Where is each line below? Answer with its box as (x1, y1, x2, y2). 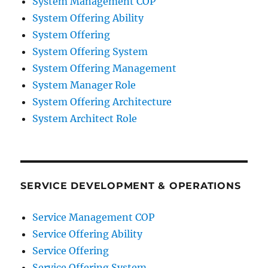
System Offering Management (32, 62, 177, 74)
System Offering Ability (32, 12, 144, 24)
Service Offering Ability (32, 228, 143, 240)
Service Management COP (32, 211, 155, 223)
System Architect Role (32, 112, 138, 124)
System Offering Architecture (32, 96, 172, 108)
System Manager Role (32, 79, 136, 91)
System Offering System (32, 45, 148, 57)
